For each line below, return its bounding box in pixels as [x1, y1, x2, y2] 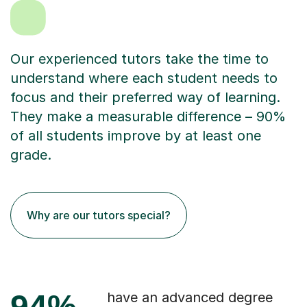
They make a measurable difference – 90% [10, 108, 286, 125]
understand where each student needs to [10, 70, 278, 87]
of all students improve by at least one [10, 127, 261, 145]
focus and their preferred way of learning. [10, 89, 280, 106]
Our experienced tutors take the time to [10, 51, 269, 68]
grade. [10, 147, 51, 164]
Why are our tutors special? [27, 208, 171, 223]
